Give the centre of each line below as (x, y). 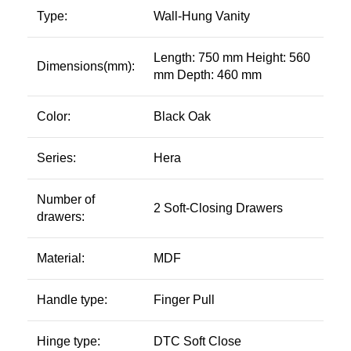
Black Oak (182, 116)
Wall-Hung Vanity (202, 16)
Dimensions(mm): (86, 66)
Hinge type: (69, 341)
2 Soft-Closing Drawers (218, 208)
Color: (54, 116)
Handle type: (72, 299)
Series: (56, 157)
